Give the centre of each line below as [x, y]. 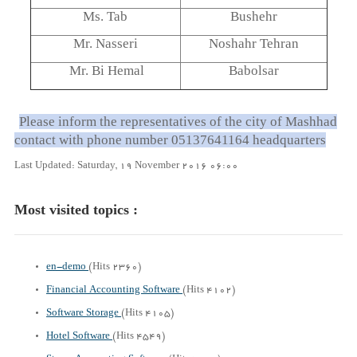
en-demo [67, 267]
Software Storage [84, 314]
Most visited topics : [76, 210]
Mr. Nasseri [105, 43]
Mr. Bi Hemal [105, 71]
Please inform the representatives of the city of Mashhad [178, 122]
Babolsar [253, 71]
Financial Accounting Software [114, 290]
